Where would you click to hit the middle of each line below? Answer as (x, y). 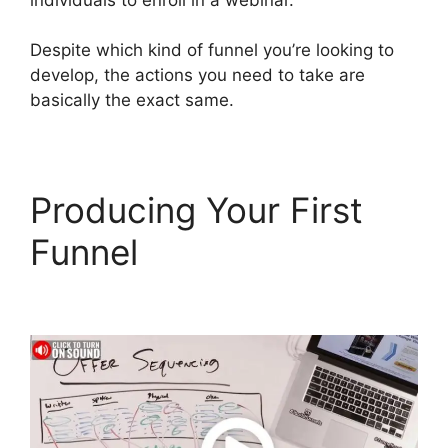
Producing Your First (196, 210)
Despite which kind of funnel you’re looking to (212, 50)
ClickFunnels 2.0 (282, 252)
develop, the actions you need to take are (197, 75)
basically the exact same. (132, 100)
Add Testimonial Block (212, 294)
